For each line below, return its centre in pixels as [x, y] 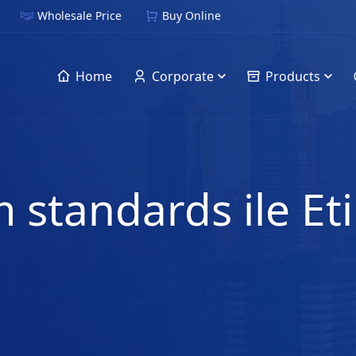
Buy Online [192, 15]
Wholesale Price [79, 15]
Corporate [183, 76]
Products [293, 76]
